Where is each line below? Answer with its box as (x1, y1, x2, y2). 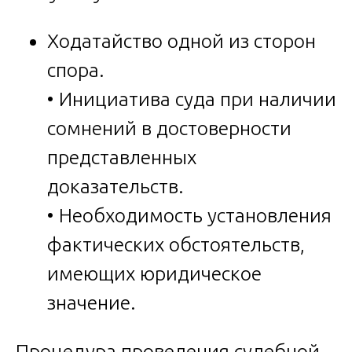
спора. (47, 59, 104, 82)
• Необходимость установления (47, 204, 332, 227)
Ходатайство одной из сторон (47, 30, 316, 53)
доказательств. (47, 175, 184, 198)
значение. (47, 291, 136, 314)
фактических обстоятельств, (47, 233, 305, 256)
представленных (47, 146, 196, 169)
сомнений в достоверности (47, 117, 291, 140)
